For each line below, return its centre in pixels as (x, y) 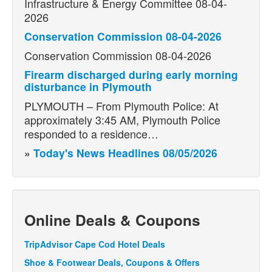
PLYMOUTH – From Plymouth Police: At (121, 105)
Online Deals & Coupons (112, 219)
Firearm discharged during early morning (131, 74)
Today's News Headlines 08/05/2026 (125, 152)
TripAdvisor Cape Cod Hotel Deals (95, 244)
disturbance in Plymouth (88, 86)
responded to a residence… (91, 133)
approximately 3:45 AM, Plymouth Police (122, 119)
